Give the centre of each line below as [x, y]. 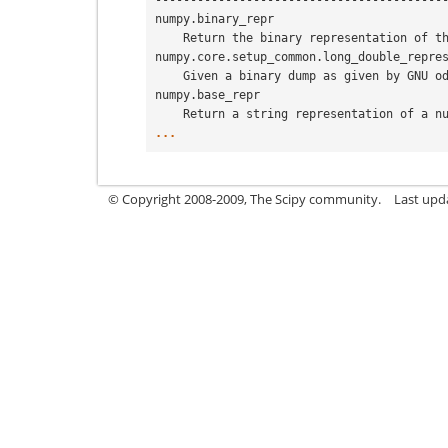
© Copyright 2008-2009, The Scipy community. [244, 199]
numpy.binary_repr [214, 19]
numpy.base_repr [207, 95]
